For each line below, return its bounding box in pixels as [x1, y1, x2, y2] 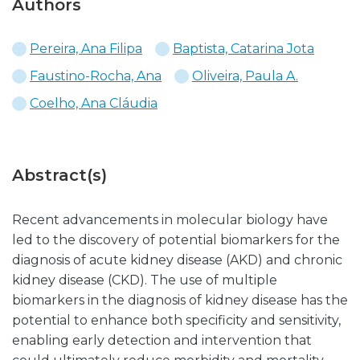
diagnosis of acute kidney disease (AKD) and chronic [12, 252, 342, 268]
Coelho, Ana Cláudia [30, 96, 157, 111]
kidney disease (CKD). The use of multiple [12, 272, 277, 288]
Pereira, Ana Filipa [30, 41, 142, 56]
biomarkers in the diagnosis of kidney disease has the [12, 292, 348, 308]
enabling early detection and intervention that [12, 333, 312, 348]
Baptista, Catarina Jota [173, 41, 314, 56]
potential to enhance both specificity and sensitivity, [12, 313, 341, 328]
